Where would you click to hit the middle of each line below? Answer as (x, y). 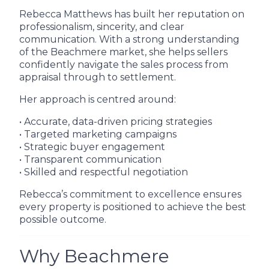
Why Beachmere (94, 256)
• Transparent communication (90, 159)
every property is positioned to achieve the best (133, 207)
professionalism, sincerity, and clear (102, 27)
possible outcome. (63, 219)
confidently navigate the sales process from (124, 65)
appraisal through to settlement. (98, 77)
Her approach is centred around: (98, 99)
